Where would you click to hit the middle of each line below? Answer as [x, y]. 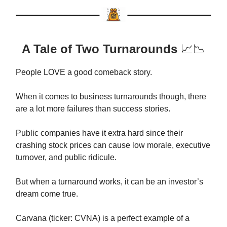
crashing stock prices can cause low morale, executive [113, 145]
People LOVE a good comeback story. [84, 72]
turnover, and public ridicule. [66, 157]
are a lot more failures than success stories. [93, 108]
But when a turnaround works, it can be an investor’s [109, 181]
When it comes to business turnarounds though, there [111, 96]
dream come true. [47, 194]
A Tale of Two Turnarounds [101, 49]
